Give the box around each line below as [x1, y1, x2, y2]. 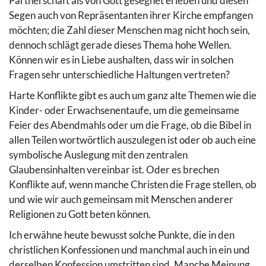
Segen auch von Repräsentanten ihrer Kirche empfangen [9, 9, 253, 22]
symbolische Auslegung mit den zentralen [9, 148, 188, 161]
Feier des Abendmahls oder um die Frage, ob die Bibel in [9, 119, 251, 132]
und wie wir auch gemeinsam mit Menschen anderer [9, 193, 233, 206]
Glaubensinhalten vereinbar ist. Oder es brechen [9, 163, 219, 176]
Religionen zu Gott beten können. [9, 208, 151, 221]
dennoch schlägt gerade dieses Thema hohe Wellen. [9, 39, 232, 52]
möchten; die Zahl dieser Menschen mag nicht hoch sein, [9, 24, 250, 37]
